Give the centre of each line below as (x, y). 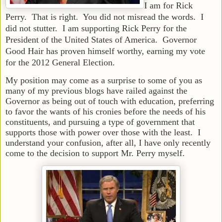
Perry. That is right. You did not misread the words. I (105, 17)
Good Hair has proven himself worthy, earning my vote (105, 51)
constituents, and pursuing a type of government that (100, 122)
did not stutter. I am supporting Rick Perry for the (96, 28)
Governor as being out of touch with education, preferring (110, 101)
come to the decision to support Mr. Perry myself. (95, 153)
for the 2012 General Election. (60, 62)
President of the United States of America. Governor (101, 39)
